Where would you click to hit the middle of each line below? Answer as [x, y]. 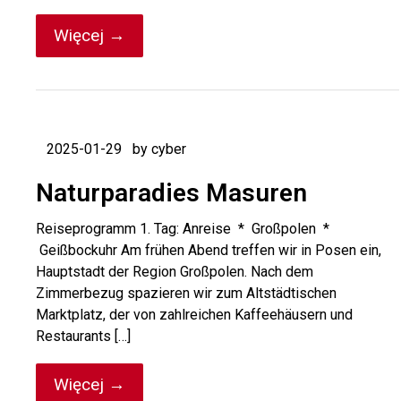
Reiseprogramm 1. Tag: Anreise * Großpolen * [183, 229]
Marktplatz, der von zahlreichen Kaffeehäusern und [194, 315]
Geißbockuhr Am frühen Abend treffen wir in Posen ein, [209, 250]
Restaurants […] [83, 336]
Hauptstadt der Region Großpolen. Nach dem [175, 272]
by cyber [159, 149]
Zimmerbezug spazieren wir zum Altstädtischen [186, 293]
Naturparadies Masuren [171, 193]
